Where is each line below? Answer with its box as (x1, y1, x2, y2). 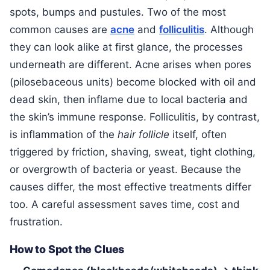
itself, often (169, 128, 227, 140)
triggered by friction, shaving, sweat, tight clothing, (10, 145, 256, 158)
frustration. (10, 215, 63, 228)
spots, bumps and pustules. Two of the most (10, 5, 226, 18)
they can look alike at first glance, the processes (10, 40, 243, 53)
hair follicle (118, 128, 169, 140)
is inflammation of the (10, 128, 118, 140)
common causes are (10, 23, 110, 36)
